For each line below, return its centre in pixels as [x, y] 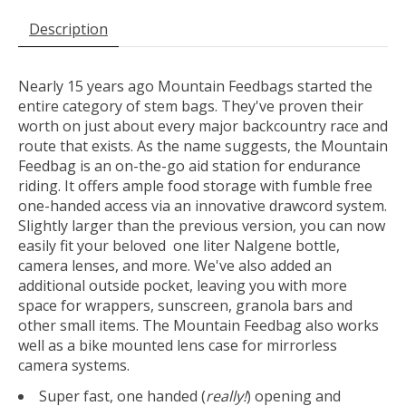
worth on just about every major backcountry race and [203, 126]
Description [68, 29]
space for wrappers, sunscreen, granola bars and [185, 305]
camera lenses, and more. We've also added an [175, 265]
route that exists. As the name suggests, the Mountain [203, 145]
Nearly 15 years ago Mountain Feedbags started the [195, 86]
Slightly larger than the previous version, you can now [202, 225]
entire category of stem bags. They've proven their [191, 106]
